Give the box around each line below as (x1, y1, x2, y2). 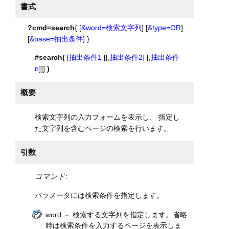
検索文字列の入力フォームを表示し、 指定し (35, 112, 180, 121)
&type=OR (147, 23, 181, 32)
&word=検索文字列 (81, 23, 142, 32)
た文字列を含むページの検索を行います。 (35, 124, 171, 132)
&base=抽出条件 (29, 34, 83, 43)
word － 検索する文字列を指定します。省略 (45, 211, 187, 219)
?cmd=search (27, 23, 75, 32)
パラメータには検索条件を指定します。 (35, 191, 164, 199)
